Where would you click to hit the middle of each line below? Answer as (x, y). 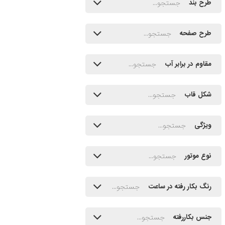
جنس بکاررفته (192, 217)
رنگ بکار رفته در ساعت (180, 187)
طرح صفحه (195, 34)
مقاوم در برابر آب (188, 64)
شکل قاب (198, 95)
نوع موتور (198, 156)
